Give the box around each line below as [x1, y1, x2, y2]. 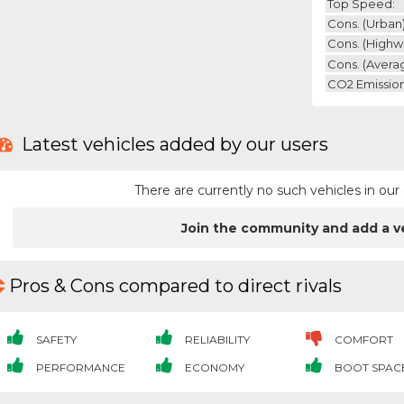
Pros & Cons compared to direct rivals [9, 275, 342, 298]
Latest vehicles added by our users [17, 133, 328, 156]
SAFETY [32, 332, 77, 346]
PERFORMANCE [32, 360, 125, 374]
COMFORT [331, 332, 393, 346]
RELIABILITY [182, 332, 251, 346]
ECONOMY [182, 360, 245, 374]
